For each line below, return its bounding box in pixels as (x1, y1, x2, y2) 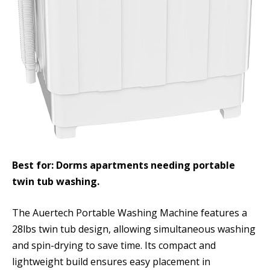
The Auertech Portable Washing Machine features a (12, 206, 247, 219)
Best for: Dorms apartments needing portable (12, 159, 235, 172)
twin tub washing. (12, 175, 99, 189)
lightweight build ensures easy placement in (12, 254, 210, 268)
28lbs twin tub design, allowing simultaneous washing (12, 222, 256, 236)
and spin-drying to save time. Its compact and (12, 238, 216, 252)
